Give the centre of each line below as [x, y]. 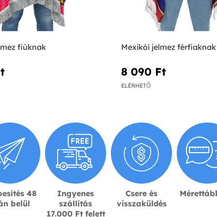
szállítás [76, 203]
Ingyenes [76, 193]
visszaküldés [141, 203]
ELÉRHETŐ [136, 85]
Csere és [141, 193]
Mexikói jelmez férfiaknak [168, 47]
